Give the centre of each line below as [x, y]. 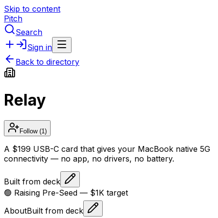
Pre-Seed [60, 192]
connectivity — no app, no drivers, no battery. [89, 158]
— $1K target [103, 192]
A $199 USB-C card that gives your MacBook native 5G [107, 149]
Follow [28, 131]
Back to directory [47, 62]
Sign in [40, 47]
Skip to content [32, 9]
